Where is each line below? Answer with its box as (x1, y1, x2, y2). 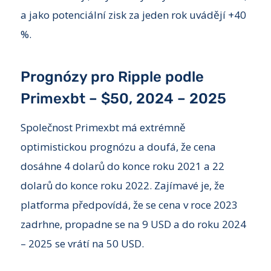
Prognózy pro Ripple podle (20, 68, 204, 85)
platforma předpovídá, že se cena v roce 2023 (20, 198, 238, 212)
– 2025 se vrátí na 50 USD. (20, 237, 144, 251)
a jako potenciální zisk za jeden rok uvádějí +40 (20, 7, 246, 22)
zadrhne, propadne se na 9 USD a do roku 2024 (20, 217, 246, 232)
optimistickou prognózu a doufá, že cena (20, 140, 216, 154)
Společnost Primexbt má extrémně (20, 120, 186, 135)
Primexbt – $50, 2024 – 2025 (20, 90, 226, 107)
